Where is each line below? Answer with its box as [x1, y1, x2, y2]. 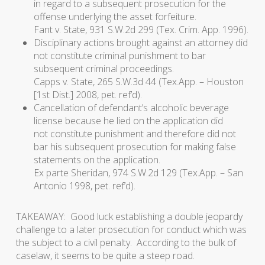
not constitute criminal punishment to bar [33, 49, 206, 62]
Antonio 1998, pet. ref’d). [33, 179, 135, 192]
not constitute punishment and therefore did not [33, 127, 236, 140]
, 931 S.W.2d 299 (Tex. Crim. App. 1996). [85, 23, 248, 36]
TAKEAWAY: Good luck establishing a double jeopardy [15, 210, 243, 223]
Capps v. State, [33, 75, 97, 88]
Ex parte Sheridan [33, 166, 108, 179]
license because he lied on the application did [33, 114, 223, 127]
